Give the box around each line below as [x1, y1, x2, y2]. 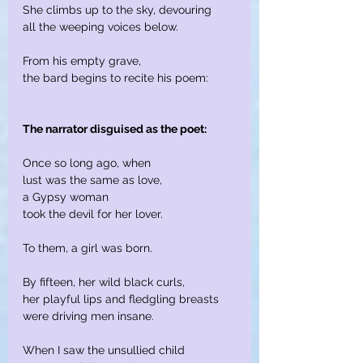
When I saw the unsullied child [23, 344, 185, 357]
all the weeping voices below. [23, 20, 178, 34]
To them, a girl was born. [23, 241, 152, 255]
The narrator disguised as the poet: [23, 122, 207, 136]
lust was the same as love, [23, 173, 162, 187]
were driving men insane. [23, 310, 154, 323]
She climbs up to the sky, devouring [23, 3, 211, 17]
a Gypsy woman [23, 190, 109, 204]
